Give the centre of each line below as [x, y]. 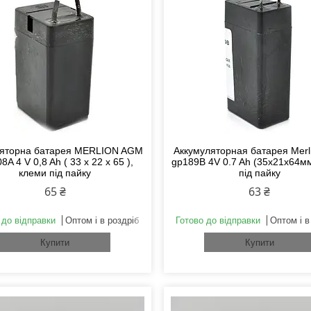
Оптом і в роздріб [102, 221]
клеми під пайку [55, 173]
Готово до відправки [218, 221]
